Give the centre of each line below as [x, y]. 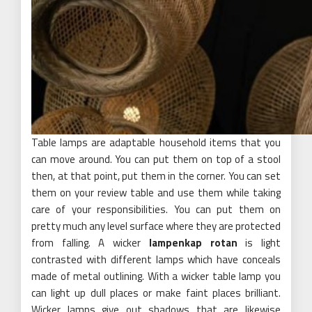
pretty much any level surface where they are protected [156, 226]
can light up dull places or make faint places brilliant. [156, 292]
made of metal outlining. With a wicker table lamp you [156, 276]
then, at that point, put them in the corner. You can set [156, 175]
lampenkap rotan [193, 242]
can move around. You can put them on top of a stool [156, 159]
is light [259, 242]
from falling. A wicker [90, 242]
